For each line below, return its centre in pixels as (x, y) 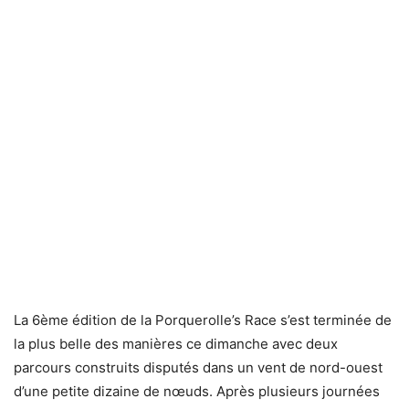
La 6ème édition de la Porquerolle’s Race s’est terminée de (203, 320)
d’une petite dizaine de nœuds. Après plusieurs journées (197, 391)
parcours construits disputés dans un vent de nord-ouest (198, 367)
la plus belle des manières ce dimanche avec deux (176, 343)
